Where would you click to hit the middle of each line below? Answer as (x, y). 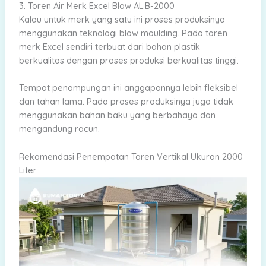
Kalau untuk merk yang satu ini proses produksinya (122, 20)
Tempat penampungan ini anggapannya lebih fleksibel (128, 88)
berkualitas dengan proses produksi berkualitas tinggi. (129, 61)
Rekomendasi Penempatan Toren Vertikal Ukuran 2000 (131, 156)
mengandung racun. (59, 129)
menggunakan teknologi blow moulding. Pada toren (123, 33)
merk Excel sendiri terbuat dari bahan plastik (109, 47)
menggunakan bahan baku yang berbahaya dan (117, 115)
